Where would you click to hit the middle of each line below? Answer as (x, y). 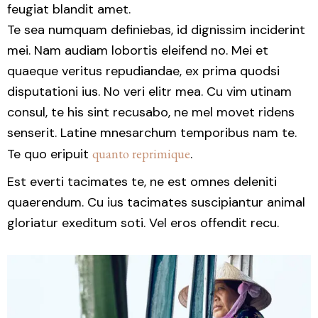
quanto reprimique (141, 154)
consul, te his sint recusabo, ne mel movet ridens (151, 113)
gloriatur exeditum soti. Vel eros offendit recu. (143, 223)
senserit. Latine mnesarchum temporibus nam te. (152, 133)
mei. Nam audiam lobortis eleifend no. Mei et (138, 51)
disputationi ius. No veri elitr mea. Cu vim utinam (149, 92)
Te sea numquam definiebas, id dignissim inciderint (156, 30)
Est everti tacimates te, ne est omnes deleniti (142, 182)
